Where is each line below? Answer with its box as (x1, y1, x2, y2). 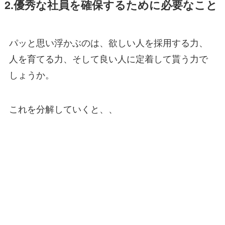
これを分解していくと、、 (9, 102, 118, 116)
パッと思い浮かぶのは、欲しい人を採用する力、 (9, 36, 208, 49)
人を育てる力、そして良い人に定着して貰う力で (9, 52, 208, 65)
